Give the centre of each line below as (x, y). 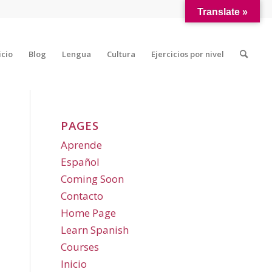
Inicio (74, 264)
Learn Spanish (95, 230)
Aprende (81, 145)
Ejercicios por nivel (188, 54)
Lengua (77, 54)
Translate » (223, 12)
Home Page (88, 213)
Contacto (82, 196)
